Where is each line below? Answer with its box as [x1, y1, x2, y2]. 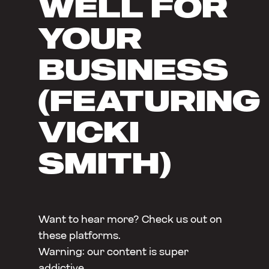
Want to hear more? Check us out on [38, 212, 222, 228]
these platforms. [38, 228, 121, 244]
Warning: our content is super [38, 244, 189, 260]
